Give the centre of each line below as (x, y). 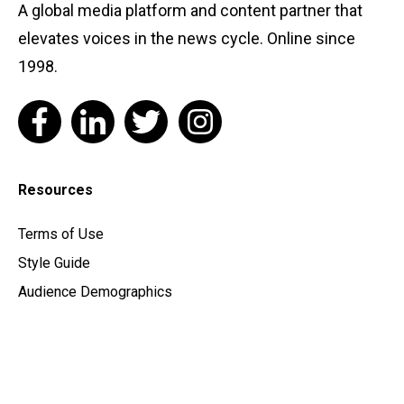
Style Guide (54, 263)
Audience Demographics (95, 292)
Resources (55, 190)
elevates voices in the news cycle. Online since (187, 39)
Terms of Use (61, 234)
